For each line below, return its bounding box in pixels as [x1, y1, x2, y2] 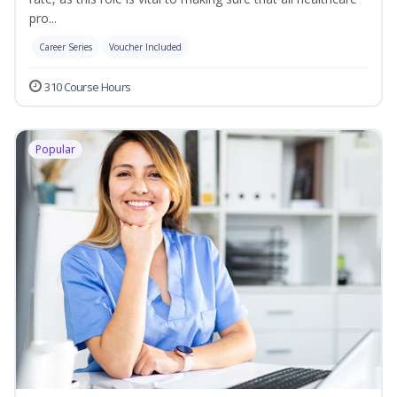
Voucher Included [109, 41, 182, 54]
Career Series [39, 41, 92, 54]
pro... [29, 10, 57, 27]
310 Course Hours [44, 79, 131, 96]
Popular [35, 142, 75, 158]
